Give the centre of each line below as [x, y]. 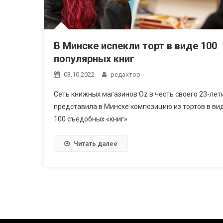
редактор [125, 74]
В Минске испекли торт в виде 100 [135, 46]
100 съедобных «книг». [92, 119]
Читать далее [95, 143]
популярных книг [94, 58]
